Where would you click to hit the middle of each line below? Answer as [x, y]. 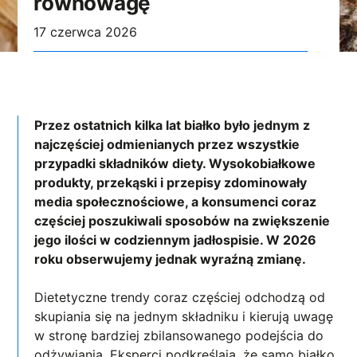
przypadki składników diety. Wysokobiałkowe [175, 163]
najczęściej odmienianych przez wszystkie [167, 144]
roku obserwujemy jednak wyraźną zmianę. [172, 259]
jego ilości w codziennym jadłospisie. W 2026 [176, 239]
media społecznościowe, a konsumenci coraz [176, 201]
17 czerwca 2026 [86, 31]
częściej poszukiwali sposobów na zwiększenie [182, 220]
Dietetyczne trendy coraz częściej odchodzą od [180, 297]
